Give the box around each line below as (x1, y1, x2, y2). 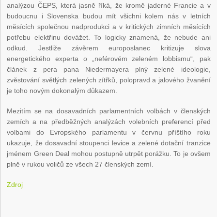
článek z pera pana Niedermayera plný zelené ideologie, (7, 65, 211, 74)
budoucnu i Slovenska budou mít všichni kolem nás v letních (7, 12, 211, 20)
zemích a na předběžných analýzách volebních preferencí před (7, 118, 211, 126)
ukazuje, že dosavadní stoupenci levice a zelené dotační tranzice (7, 139, 211, 147)
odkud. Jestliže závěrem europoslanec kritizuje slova (7, 44, 211, 52)
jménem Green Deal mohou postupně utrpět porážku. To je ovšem (7, 150, 211, 158)
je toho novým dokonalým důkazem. (7, 87, 118, 95)
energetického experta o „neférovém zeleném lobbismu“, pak (7, 55, 211, 63)
